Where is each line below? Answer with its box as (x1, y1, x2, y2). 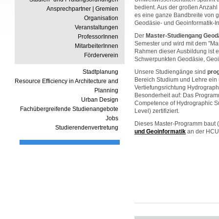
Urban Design (81, 96, 118, 103)
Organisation (84, 15, 118, 22)
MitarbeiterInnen (75, 43, 118, 49)
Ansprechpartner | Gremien (46, 5, 118, 12)
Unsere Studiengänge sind (134, 68, 207, 75)
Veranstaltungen (75, 24, 118, 31)
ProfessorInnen (78, 33, 118, 40)
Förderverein (84, 52, 118, 59)
